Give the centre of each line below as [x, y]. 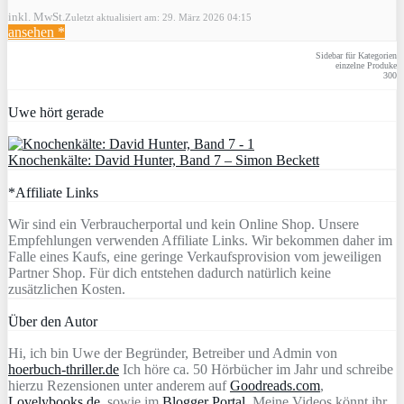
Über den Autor [53, 321]
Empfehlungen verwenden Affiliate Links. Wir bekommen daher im [200, 240]
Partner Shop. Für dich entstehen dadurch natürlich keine [170, 272]
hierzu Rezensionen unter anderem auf [119, 385]
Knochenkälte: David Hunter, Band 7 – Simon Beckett [164, 160]
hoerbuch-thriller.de [64, 369]
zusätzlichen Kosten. [67, 289]
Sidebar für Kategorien [356, 55]
